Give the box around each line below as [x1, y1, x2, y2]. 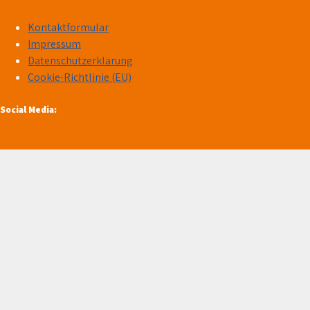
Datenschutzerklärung [28, 53, 133, 68]
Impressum [28, 36, 81, 51]
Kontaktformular [28, 19, 109, 35]
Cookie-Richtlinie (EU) [28, 69, 131, 84]
